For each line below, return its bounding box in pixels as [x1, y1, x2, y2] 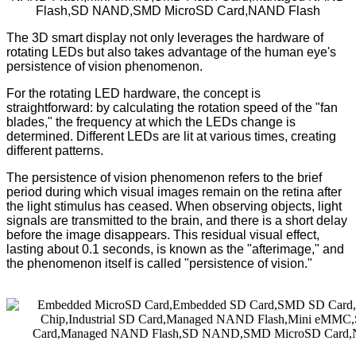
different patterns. [6, 143, 103, 157]
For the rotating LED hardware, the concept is [6, 86, 261, 100]
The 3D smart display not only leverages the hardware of [6, 30, 323, 44]
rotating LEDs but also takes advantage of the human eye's [6, 44, 336, 59]
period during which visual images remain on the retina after [6, 184, 342, 199]
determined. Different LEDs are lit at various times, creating [6, 129, 336, 143]
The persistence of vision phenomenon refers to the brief [6, 170, 322, 184]
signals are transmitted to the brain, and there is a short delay [6, 213, 347, 227]
